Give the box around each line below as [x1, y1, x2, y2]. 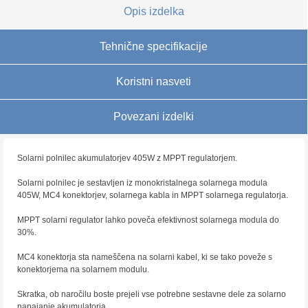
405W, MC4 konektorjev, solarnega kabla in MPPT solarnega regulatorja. [17, 190, 290, 200]
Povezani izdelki [113, 111, 194, 122]
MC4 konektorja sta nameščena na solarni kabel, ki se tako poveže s [17, 252, 272, 262]
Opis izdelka [123, 5, 184, 17]
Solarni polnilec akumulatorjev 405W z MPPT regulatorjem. [17, 153, 237, 163]
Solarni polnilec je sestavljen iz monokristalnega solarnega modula [17, 178, 267, 188]
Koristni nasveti [116, 76, 191, 87]
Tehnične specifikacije [100, 41, 208, 52]
